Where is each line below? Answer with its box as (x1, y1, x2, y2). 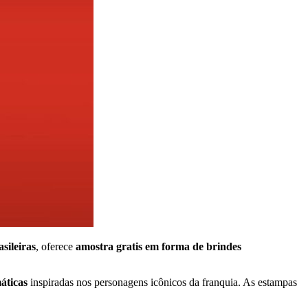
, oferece (36, 240, 76, 252)
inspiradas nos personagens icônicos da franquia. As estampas (27, 276, 297, 288)
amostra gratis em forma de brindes (76, 240, 241, 252)
